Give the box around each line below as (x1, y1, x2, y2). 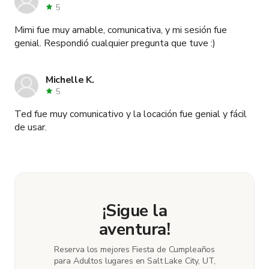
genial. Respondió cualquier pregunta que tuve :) (14, 36, 216, 50)
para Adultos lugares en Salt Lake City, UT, (53, 255, 216, 267)
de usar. (14, 120, 47, 134)
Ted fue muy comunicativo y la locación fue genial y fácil (14, 107, 247, 121)
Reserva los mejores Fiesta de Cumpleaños (53, 243, 216, 255)
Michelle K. (46, 73, 94, 86)
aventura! (99, 217, 170, 241)
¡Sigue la (102, 199, 167, 222)
